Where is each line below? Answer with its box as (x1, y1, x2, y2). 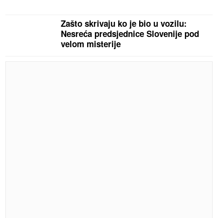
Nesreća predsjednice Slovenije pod (61, 28, 200, 40)
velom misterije (61, 38, 121, 50)
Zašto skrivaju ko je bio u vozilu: (61, 18, 187, 30)
